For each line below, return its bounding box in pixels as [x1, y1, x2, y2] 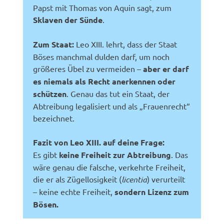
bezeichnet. [33, 112, 75, 123]
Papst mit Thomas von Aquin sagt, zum [33, 2, 172, 12]
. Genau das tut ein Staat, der [66, 88, 170, 98]
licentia [121, 173, 147, 184]
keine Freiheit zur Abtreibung [59, 149, 171, 160]
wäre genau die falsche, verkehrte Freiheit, [33, 161, 186, 172]
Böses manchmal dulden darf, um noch [33, 51, 170, 61]
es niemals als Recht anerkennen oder [33, 75, 176, 86]
